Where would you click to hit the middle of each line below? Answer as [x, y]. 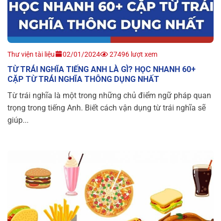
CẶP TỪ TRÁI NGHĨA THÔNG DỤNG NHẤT [83, 79]
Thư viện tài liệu [31, 55]
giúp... [18, 120]
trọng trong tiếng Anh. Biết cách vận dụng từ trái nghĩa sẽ [107, 108]
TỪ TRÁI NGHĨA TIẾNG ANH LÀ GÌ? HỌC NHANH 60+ [102, 70]
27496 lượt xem [133, 55]
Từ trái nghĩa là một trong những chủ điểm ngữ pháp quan [109, 96]
